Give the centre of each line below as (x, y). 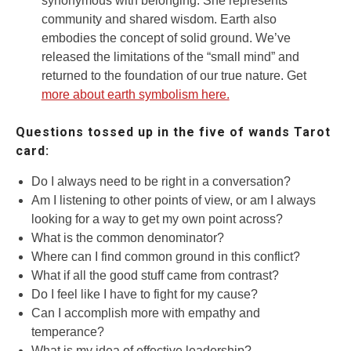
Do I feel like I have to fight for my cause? (145, 295)
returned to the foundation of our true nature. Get (174, 76)
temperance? (68, 332)
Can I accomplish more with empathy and (146, 313)
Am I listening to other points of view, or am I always (174, 201)
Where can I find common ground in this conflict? (166, 257)
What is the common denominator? (128, 238)
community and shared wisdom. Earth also (159, 20)
